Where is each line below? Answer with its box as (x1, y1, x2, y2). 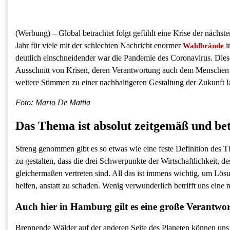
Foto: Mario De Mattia (15, 98, 90, 107)
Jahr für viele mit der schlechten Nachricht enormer (15, 41, 183, 50)
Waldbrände (183, 42, 224, 50)
